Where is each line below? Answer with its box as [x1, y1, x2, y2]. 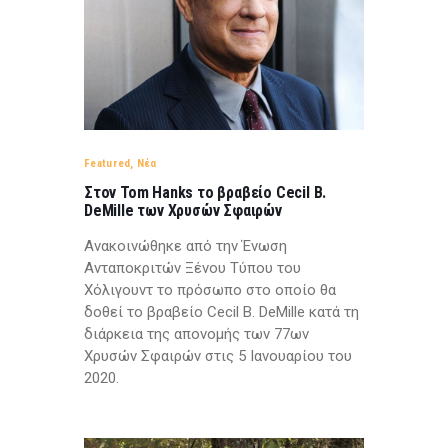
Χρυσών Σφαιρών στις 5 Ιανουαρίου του [84, 346, 352, 365]
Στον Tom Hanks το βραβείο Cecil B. [84, 182, 327, 202]
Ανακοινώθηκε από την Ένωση [84, 236, 287, 255]
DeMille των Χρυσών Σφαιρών [84, 200, 282, 220]
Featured [84, 156, 131, 170]
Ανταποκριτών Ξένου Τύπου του [84, 258, 301, 277]
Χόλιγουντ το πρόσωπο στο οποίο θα [84, 280, 336, 299]
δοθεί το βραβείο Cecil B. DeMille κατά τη [84, 302, 359, 321]
